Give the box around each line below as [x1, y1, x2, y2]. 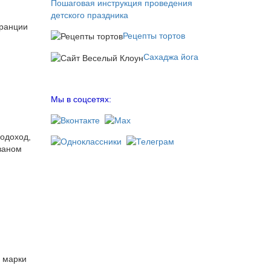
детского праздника [50, 10, 128, 20]
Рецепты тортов [122, 30, 185, 41]
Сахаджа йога [143, 52, 198, 62]
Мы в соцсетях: [50, 94, 111, 104]
